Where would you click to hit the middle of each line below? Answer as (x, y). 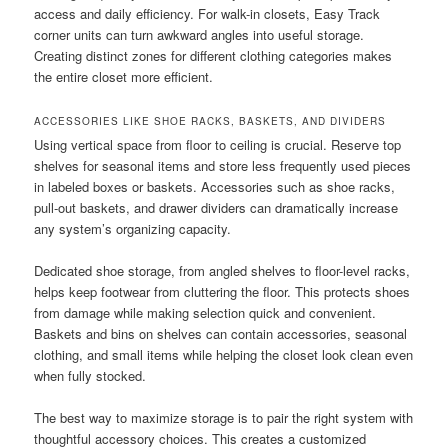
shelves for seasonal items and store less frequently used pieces (223, 166)
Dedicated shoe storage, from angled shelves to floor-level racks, (222, 271)
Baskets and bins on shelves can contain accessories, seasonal (221, 334)
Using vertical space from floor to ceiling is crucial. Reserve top (218, 145)
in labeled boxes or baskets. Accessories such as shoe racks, (215, 187)
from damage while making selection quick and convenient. (205, 313)
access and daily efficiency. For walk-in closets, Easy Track (207, 14)
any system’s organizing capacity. (133, 229)
